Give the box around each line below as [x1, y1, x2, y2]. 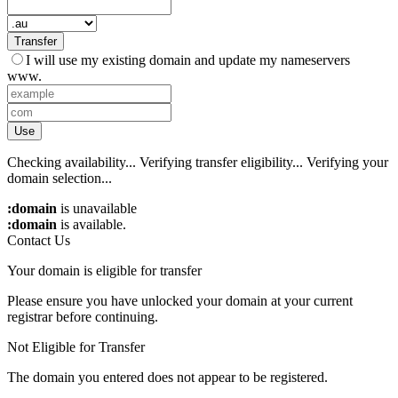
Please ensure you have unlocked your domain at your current [7, 292, 353, 308]
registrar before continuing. [7, 308, 158, 324]
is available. [57, 216, 126, 232]
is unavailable [57, 200, 137, 216]
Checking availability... [7, 154, 136, 170]
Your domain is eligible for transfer [7, 262, 202, 278]
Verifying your [306, 154, 388, 170]
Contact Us [7, 232, 70, 248]
